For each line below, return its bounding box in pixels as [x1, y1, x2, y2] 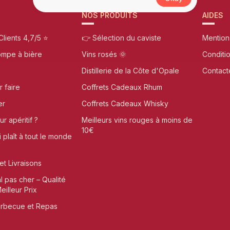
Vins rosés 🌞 [82, 50, 126, 59]
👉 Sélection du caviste [82, 33, 161, 42]
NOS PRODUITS [82, 11, 138, 20]
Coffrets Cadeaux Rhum [82, 83, 162, 91]
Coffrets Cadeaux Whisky [82, 99, 168, 108]
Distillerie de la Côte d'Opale [82, 66, 179, 75]
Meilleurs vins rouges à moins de [82, 116, 193, 124]
